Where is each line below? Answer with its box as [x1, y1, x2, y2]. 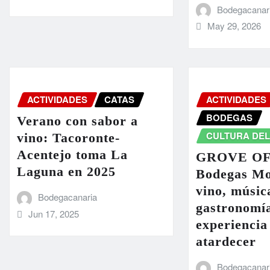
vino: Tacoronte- [17, 130, 120, 146]
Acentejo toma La [17, 147, 128, 163]
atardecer [196, 234, 257, 250]
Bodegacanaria [37, 190, 97, 204]
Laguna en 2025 [17, 164, 116, 180]
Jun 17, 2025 [28, 207, 79, 220]
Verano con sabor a [17, 113, 138, 129]
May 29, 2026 [207, 19, 261, 33]
